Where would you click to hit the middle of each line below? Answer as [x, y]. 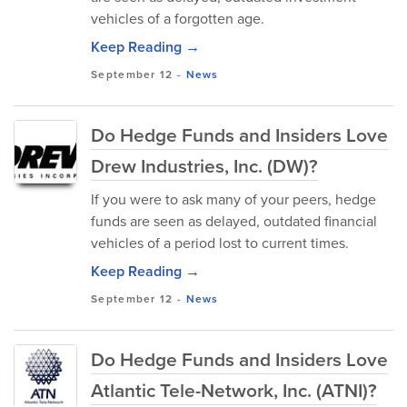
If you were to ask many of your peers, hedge [233, 199]
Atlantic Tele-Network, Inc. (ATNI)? [234, 390]
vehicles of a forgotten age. [178, 19]
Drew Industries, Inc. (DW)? [204, 166]
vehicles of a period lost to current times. [220, 243]
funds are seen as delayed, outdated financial [234, 221]
